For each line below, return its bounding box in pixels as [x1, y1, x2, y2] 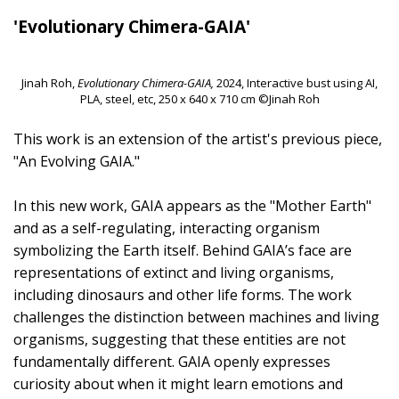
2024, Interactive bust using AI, [214, 74, 378, 91]
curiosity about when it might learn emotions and [13, 374, 343, 395]
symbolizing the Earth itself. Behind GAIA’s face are [13, 240, 352, 261]
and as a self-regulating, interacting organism [13, 218, 320, 239]
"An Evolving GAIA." [13, 151, 140, 172]
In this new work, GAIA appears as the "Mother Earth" [13, 196, 371, 216]
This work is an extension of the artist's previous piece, [13, 129, 382, 150]
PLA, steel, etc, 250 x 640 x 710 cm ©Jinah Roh [79, 90, 320, 107]
